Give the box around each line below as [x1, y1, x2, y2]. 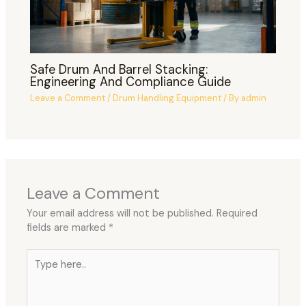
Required [217, 206, 258, 220]
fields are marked [27, 221, 109, 234]
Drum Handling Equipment [113, 92, 222, 105]
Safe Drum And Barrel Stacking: [30, 61, 208, 78]
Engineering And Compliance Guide [30, 73, 232, 90]
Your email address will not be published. [27, 206, 214, 220]
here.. [26, 264, 52, 277]
